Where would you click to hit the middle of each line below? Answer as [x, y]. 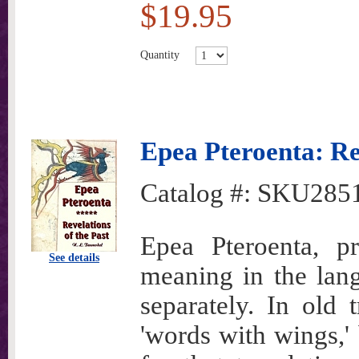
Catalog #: [199, 193]
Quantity [160, 54]
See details [74, 258]
